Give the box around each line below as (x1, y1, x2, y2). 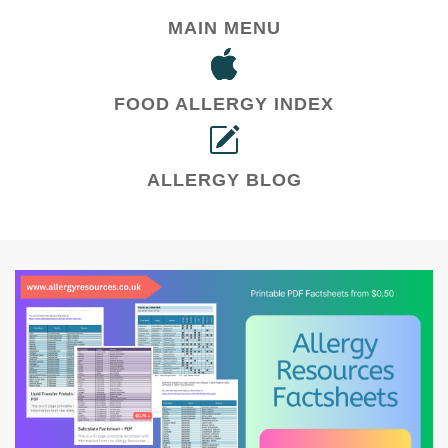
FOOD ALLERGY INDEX (114, 94, 334, 114)
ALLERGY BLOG (146, 170, 302, 190)
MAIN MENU (167, 18, 281, 38)
